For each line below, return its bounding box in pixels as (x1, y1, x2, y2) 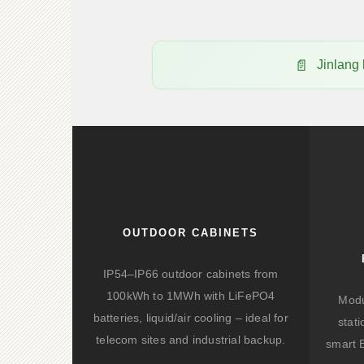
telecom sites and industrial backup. (96, 333, 286, 346)
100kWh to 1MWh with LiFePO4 (106, 289, 275, 302)
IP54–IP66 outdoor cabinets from (103, 267, 279, 280)
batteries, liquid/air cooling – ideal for (93, 311, 288, 324)
